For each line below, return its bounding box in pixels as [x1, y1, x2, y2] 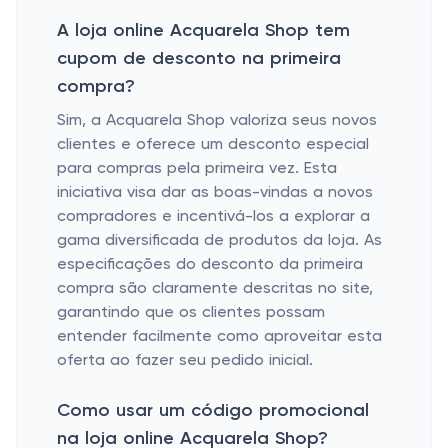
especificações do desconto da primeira [57, 257, 363, 273]
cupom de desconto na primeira [57, 50, 341, 68]
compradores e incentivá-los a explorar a [57, 209, 370, 225]
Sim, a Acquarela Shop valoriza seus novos [57, 113, 377, 129]
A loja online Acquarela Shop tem [57, 22, 350, 40]
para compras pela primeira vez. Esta [57, 161, 337, 177]
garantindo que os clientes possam [57, 305, 325, 321]
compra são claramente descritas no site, [57, 281, 373, 297]
